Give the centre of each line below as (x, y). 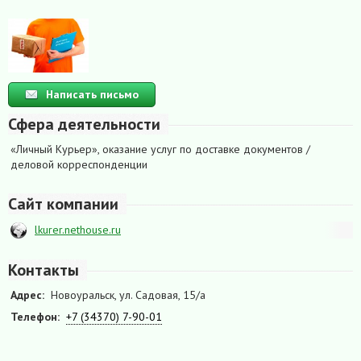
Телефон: (35, 317)
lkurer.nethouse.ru (78, 230)
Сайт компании (63, 204)
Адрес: (27, 295)
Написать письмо (92, 95)
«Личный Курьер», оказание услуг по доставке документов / (160, 149)
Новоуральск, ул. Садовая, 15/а (128, 295)
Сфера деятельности (84, 124)
